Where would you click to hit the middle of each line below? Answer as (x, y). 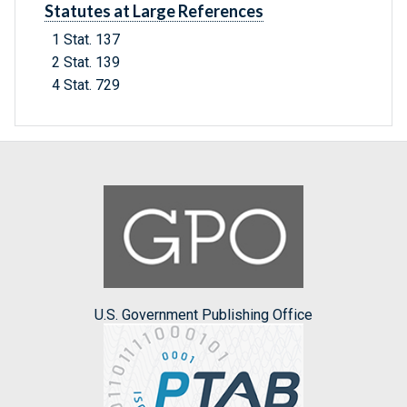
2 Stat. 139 (86, 63)
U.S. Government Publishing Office (203, 314)
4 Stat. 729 (86, 85)
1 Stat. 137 (86, 40)
